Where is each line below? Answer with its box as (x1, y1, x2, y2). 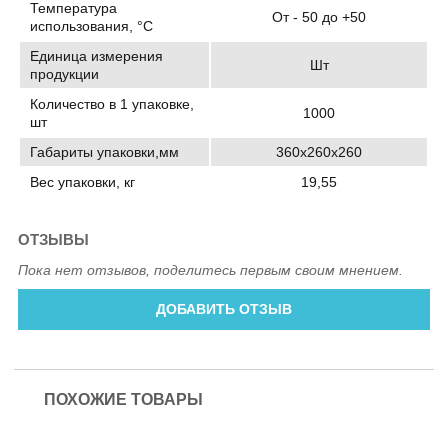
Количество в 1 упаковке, (30, 95, 195, 112)
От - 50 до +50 (272, 8, 367, 25)
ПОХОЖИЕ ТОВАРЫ (44, 391, 203, 409)
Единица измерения (30, 47, 164, 64)
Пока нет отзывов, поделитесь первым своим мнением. (18, 262, 404, 279)
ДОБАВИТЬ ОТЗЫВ (155, 301, 292, 318)
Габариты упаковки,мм (30, 143, 180, 160)
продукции (30, 65, 100, 82)
